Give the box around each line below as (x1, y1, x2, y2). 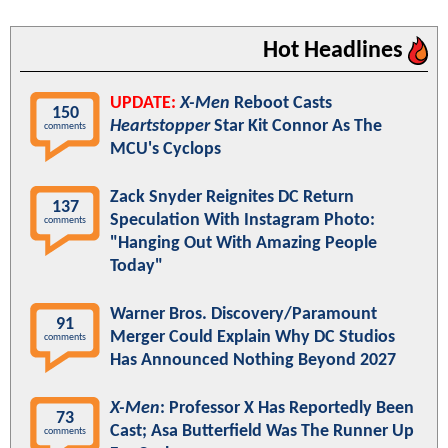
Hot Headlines (263, 38, 408, 63)
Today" (110, 256, 163, 276)
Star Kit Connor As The (210, 116, 382, 136)
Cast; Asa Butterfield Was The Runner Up (110, 421, 414, 441)
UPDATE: (110, 93, 176, 113)
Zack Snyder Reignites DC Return (110, 187, 354, 207)
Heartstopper (110, 116, 210, 136)
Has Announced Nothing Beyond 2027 (110, 350, 396, 370)
